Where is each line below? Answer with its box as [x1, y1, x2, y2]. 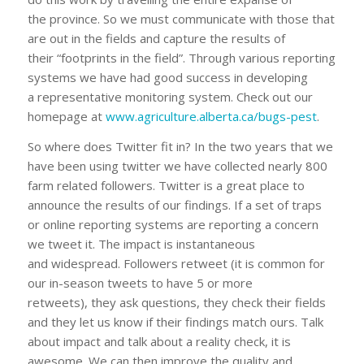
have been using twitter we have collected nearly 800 [27, 157, 327, 174]
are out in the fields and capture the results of [27, 30, 285, 46]
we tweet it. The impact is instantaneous [27, 235, 255, 252]
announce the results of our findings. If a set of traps [27, 196, 322, 213]
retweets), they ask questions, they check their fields [27, 293, 326, 310]
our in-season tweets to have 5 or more [27, 274, 253, 291]
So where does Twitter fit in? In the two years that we [27, 137, 333, 154]
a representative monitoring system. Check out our [27, 89, 313, 105]
